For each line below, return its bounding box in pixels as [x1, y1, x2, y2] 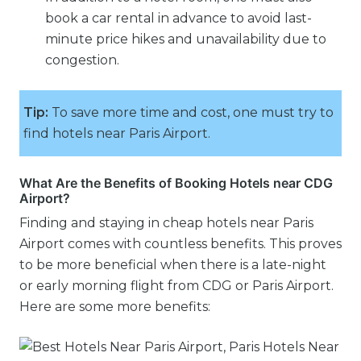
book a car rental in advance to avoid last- [45, 10, 312, 26]
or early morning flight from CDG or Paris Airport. [19, 278, 337, 293]
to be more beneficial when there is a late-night [19, 257, 326, 272]
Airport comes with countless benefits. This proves [19, 236, 342, 251]
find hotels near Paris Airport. [23, 126, 210, 141]
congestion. [45, 52, 119, 68]
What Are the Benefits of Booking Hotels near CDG [19, 175, 333, 191]
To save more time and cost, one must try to [52, 105, 334, 120]
